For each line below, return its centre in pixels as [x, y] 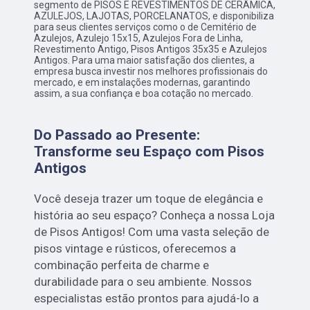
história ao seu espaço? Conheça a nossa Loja [155, 216]
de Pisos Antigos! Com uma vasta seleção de [152, 232]
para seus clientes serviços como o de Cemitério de [146, 27]
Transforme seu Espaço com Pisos [149, 152]
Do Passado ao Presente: [117, 135]
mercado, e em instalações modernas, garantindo [143, 83]
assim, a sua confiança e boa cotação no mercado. [144, 94]
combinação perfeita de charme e [122, 265]
